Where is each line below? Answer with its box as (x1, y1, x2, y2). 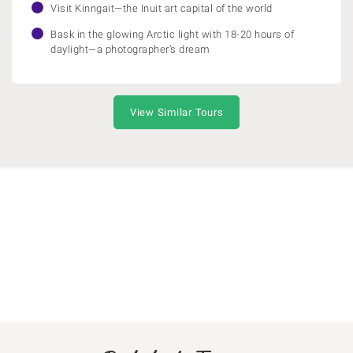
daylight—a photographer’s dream (50, 43, 210, 55)
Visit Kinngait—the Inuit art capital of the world (50, 2, 273, 14)
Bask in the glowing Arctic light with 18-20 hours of (50, 28, 294, 40)
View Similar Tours (129, 106, 224, 118)
